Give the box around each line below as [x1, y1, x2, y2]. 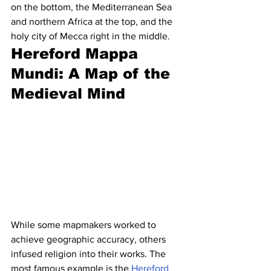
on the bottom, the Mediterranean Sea [11, 1, 174, 12]
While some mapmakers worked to [11, 219, 158, 230]
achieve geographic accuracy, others [11, 233, 168, 244]
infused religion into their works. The [11, 248, 168, 259]
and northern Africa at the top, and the [11, 16, 175, 27]
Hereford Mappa [11, 45, 143, 62]
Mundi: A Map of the [11, 65, 175, 82]
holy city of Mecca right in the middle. [11, 30, 170, 41]
